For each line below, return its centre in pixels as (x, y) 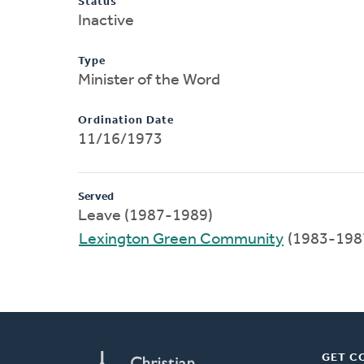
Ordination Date (126, 120)
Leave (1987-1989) (145, 216)
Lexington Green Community (181, 239)
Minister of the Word (149, 80)
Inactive (106, 21)
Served (96, 197)
